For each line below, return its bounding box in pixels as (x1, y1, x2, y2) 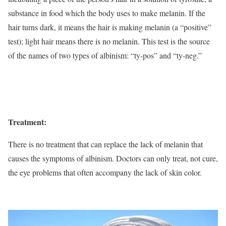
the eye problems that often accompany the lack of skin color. (8, 167, 202, 178)
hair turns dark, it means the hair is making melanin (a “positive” (8, 22, 211, 33)
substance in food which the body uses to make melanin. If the (8, 8, 205, 19)
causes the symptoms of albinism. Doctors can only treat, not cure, (8, 153, 218, 164)
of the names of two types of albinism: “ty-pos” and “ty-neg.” (8, 50, 202, 61)
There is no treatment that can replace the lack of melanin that (8, 139, 203, 150)
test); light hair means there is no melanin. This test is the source (8, 36, 210, 47)
